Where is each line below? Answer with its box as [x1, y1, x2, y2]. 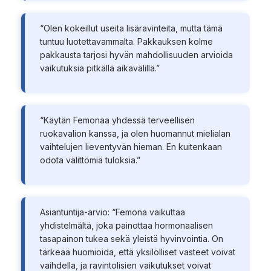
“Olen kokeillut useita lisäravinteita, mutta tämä [39, 22, 223, 33]
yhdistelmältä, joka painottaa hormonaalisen [39, 220, 213, 230]
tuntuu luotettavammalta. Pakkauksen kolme [39, 36, 213, 47]
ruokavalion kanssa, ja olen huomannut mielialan [39, 128, 230, 139]
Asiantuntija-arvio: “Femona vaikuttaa [39, 206, 185, 217]
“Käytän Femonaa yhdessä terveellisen [39, 114, 195, 125]
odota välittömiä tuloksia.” [39, 154, 140, 165]
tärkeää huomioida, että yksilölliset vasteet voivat [39, 246, 235, 257]
